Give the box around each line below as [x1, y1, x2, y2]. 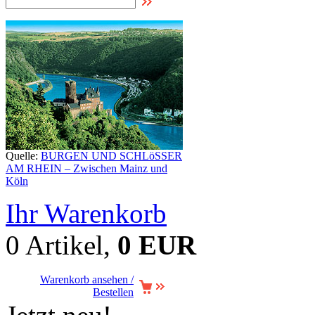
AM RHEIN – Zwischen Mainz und [6, 162, 167, 174]
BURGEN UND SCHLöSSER [41, 150, 182, 162]
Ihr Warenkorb [6, 198, 167, 229]
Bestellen [93, 286, 134, 298]
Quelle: [6, 150, 41, 162]
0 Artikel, [6, 230, 117, 260]
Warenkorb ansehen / [40, 274, 134, 285]
